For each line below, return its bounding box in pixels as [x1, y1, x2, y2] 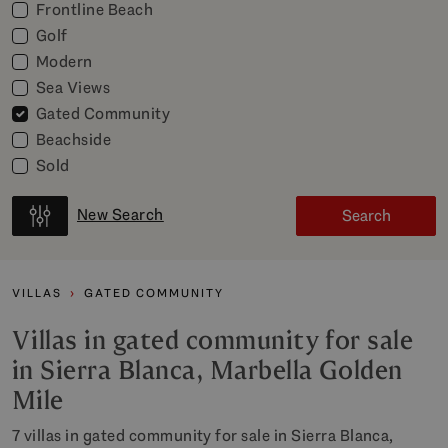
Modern [36, 51, 93, 72]
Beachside [36, 129, 112, 150]
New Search [77, 204, 164, 225]
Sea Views [36, 77, 111, 98]
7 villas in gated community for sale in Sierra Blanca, [12, 425, 394, 446]
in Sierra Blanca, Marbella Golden [12, 354, 403, 387]
